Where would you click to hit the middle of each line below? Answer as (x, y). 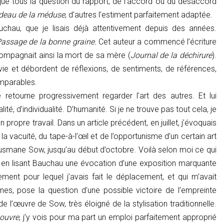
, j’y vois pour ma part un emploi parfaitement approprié (118, 217)
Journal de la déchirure (171, 55)
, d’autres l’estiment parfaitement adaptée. (139, 14)
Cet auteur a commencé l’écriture (156, 41)
